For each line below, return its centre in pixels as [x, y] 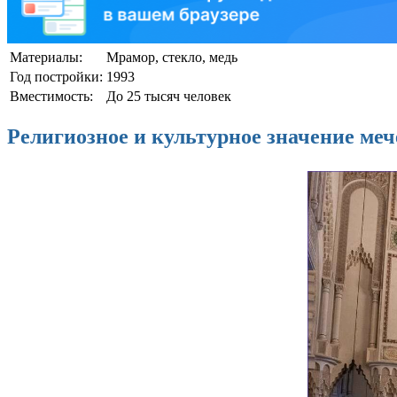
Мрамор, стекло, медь [172, 57]
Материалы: [46, 57]
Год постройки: [56, 76]
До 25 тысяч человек [169, 96]
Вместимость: [51, 96]
